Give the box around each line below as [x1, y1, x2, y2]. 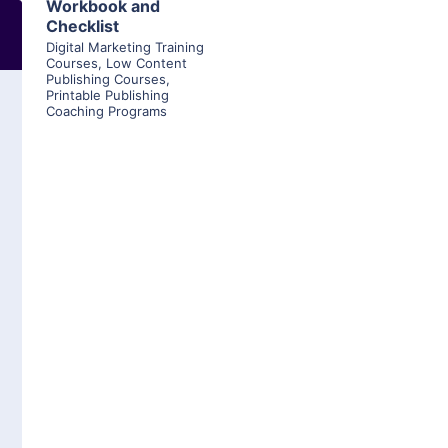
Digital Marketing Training [46, 39, 204, 56]
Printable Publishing [46, 87, 169, 104]
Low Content [106, 55, 187, 72]
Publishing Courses [46, 71, 166, 88]
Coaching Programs [46, 103, 167, 120]
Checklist [46, 16, 119, 37]
